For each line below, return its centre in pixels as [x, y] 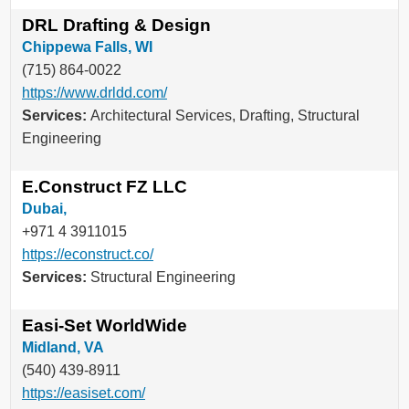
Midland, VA [63, 348]
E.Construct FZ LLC [105, 187]
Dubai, [44, 209]
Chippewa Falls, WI [87, 47]
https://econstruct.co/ [88, 255]
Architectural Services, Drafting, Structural [225, 116]
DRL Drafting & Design [116, 26]
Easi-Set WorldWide [105, 326]
